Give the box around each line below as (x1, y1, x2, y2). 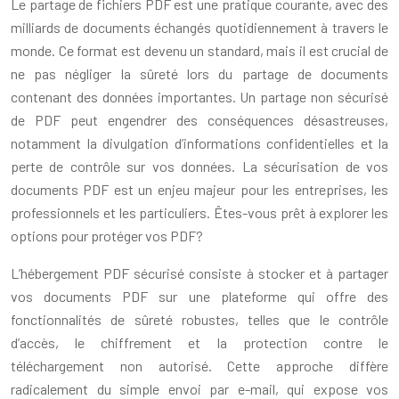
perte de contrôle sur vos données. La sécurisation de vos (11, 157, 388, 175)
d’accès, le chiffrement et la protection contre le (11, 333, 388, 351)
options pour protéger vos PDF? (11, 226, 203, 244)
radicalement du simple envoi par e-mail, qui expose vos (11, 379, 388, 397)
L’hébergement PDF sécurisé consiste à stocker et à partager (11, 264, 388, 281)
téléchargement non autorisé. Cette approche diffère (11, 356, 388, 374)
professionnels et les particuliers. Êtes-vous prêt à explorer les (11, 203, 388, 221)
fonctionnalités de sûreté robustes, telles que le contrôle (11, 310, 388, 328)
